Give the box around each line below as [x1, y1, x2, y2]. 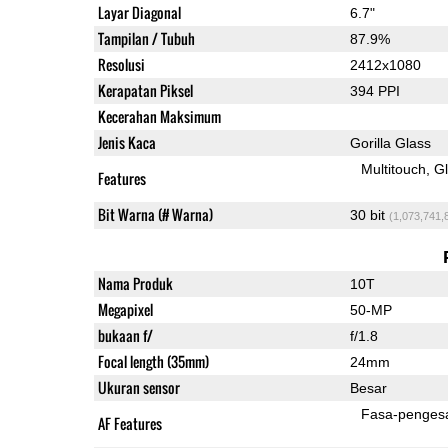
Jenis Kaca [97, 131, 156, 153]
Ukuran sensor [97, 376, 180, 398]
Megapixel [97, 298, 153, 320]
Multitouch [361, 160, 427, 177]
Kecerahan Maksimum [97, 105, 221, 127]
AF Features [97, 412, 162, 434]
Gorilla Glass [349, 134, 431, 151]
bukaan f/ [97, 324, 153, 346]
